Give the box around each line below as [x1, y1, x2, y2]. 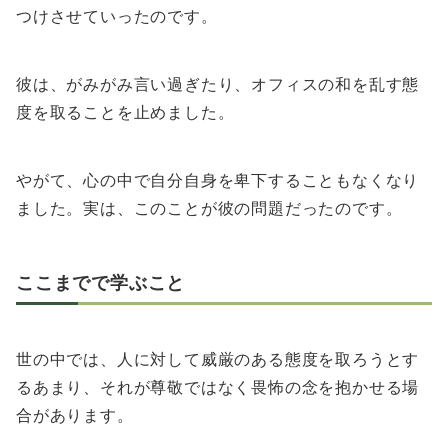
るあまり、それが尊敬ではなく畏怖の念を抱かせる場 [16, 377, 420, 398]
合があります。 [16, 405, 134, 426]
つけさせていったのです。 [16, 6, 218, 27]
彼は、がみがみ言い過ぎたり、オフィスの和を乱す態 [16, 74, 420, 95]
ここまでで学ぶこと [16, 271, 186, 294]
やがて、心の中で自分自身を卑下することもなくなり [16, 170, 420, 191]
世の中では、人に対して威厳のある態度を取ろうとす [16, 349, 420, 370]
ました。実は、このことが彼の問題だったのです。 [16, 198, 403, 219]
